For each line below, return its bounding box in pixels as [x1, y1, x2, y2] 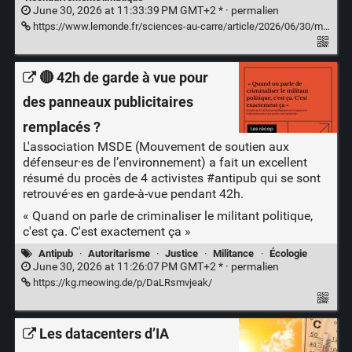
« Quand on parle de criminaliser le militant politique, [22, 207, 313, 223]
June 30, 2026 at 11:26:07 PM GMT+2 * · [30, 260, 231, 274]
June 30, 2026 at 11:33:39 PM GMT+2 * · [30, 4, 231, 17]
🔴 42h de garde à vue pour [38, 68, 208, 86]
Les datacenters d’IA [38, 325, 169, 343]
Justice [165, 247, 199, 260]
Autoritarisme [87, 247, 150, 260]
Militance [213, 247, 255, 260]
